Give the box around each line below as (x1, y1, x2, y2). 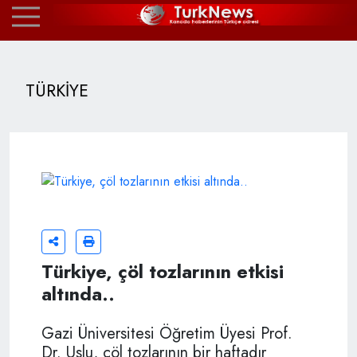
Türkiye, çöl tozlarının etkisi (41, 257, 284, 285)
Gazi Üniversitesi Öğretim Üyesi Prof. (41, 321, 292, 345)
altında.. (41, 280, 115, 308)
